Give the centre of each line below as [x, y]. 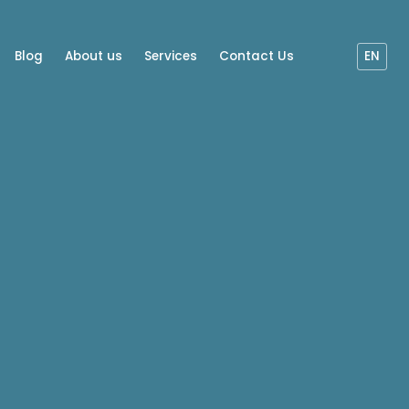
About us [94, 56]
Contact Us [257, 56]
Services [171, 56]
